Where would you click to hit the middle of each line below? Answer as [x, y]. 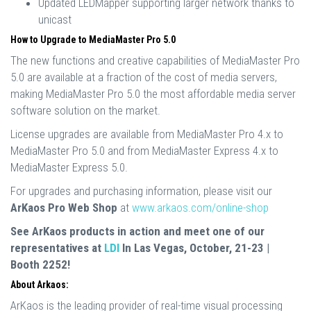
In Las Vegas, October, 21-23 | [194, 247]
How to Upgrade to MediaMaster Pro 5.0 [93, 39]
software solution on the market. [85, 110]
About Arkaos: [40, 284]
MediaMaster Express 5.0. [69, 167]
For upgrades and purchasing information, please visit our [141, 191]
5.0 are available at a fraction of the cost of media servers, [144, 77]
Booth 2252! [40, 264]
